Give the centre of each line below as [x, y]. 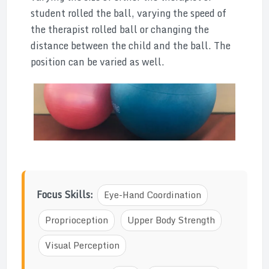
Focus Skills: [66, 195]
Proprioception [77, 220]
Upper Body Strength [171, 220]
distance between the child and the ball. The [131, 46]
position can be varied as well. [98, 62]
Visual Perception [82, 245]
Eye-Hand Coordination [153, 195]
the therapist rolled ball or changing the [120, 29]
